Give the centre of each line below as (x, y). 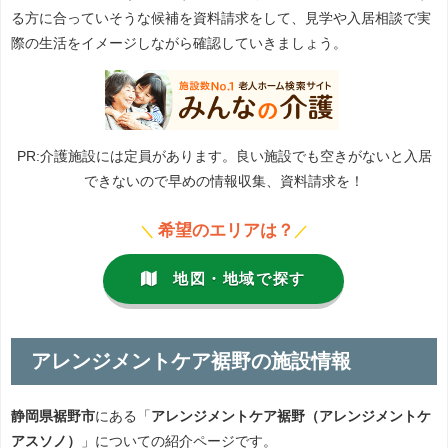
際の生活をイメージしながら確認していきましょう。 (179, 43)
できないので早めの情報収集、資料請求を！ (224, 181)
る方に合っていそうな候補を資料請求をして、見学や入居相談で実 (221, 18)
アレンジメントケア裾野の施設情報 (190, 361)
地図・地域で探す (239, 279)
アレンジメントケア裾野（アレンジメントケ (291, 416)
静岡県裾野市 (53, 416)
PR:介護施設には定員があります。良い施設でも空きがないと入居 (224, 156)
